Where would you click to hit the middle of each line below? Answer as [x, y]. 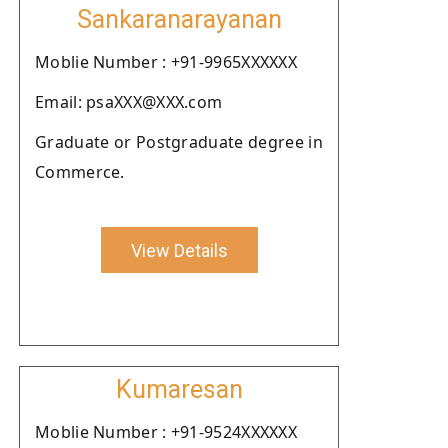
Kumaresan [179, 389]
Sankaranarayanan [179, 19]
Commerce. [80, 172]
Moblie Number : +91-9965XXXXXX [166, 62]
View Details [179, 250]
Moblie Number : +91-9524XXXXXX [166, 432]
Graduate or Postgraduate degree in [179, 142]
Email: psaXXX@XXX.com [129, 102]
